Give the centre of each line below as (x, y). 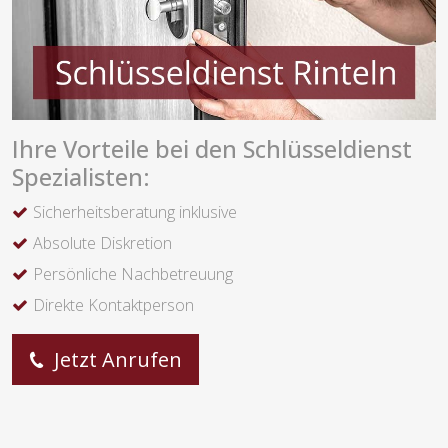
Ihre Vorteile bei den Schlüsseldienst (212, 149)
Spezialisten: (81, 177)
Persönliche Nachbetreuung (133, 274)
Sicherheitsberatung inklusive (135, 212)
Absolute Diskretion (102, 243)
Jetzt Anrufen (115, 360)
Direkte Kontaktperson (113, 305)
